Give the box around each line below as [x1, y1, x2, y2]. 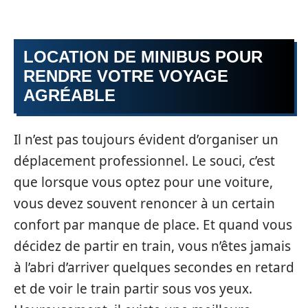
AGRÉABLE [23, 86, 115, 104]
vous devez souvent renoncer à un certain [14, 194, 275, 212]
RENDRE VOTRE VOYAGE [23, 67, 228, 85]
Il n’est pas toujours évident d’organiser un [14, 130, 278, 148]
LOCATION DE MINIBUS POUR [23, 47, 263, 66]
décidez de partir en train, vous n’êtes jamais [14, 236, 291, 255]
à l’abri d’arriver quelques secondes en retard [14, 258, 294, 276]
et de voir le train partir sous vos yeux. [14, 279, 252, 298]
